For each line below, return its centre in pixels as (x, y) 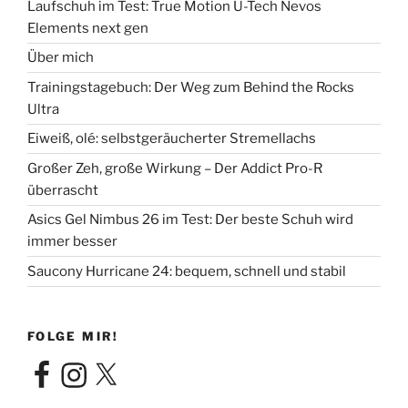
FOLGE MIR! (73, 336)
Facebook (57, 367)
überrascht (63, 190)
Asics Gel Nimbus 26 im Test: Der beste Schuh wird (190, 220)
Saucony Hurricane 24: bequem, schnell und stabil (187, 271)
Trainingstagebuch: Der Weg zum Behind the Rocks (191, 87)
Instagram (91, 367)
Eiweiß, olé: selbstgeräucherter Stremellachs (172, 139)
